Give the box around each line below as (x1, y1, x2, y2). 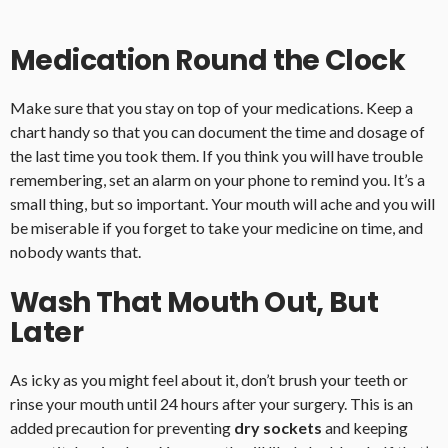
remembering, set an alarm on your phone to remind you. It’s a (10, 170, 425, 190)
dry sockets (234, 418, 322, 438)
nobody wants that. (10, 242, 141, 262)
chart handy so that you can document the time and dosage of (10, 122, 425, 142)
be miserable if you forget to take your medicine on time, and (10, 218, 423, 238)
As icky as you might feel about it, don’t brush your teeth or (10, 370, 408, 390)
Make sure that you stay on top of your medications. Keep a (10, 98, 413, 118)
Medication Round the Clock (10, 41, 405, 81)
